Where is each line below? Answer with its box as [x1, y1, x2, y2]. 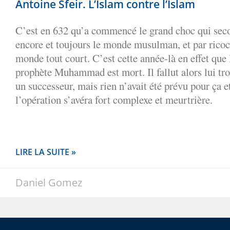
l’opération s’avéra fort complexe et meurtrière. [15, 92, 213, 107]
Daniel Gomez [15, 175, 82, 189]
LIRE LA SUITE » [15, 146, 76, 158]
